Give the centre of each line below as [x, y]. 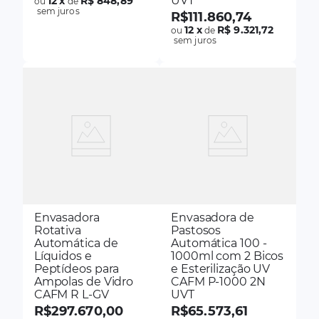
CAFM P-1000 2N [218, 282]
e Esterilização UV [221, 269]
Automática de [76, 244]
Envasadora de [213, 218]
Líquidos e [63, 256]
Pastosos [196, 231]
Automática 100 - [219, 244]
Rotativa [57, 231]
